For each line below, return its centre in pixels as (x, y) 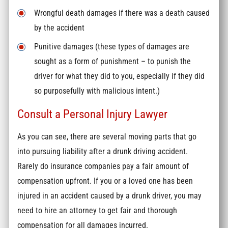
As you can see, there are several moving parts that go (107, 137)
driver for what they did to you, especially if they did (120, 76)
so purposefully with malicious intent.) (97, 91)
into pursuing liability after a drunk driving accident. (103, 152)
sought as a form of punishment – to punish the (113, 62)
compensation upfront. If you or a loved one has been (105, 181)
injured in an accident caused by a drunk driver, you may (110, 196)
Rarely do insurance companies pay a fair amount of (103, 166)
